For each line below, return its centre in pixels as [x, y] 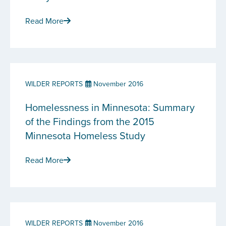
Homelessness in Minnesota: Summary [110, 107]
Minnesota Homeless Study [85, 135]
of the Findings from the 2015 [90, 121]
